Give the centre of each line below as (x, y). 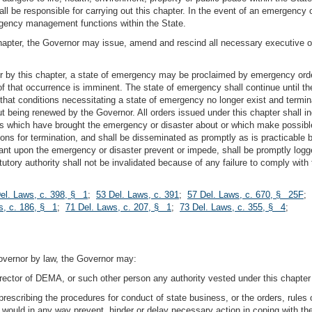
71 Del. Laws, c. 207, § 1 (118, 207)
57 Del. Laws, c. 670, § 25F (245, 195)
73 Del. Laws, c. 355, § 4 (233, 207)
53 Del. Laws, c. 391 (138, 195)
